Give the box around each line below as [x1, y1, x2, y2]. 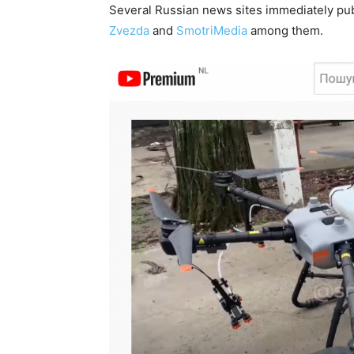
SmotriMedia [176, 22, 247, 38]
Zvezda [109, 22, 149, 38]
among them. [247, 22, 323, 38]
